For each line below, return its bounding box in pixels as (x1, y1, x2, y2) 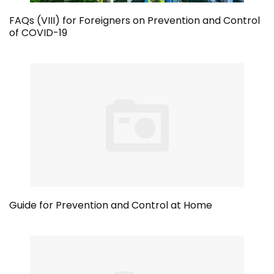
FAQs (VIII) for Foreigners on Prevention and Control (9, 13, 260, 28)
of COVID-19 (9, 26, 67, 40)
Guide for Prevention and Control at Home (9, 198, 212, 212)
